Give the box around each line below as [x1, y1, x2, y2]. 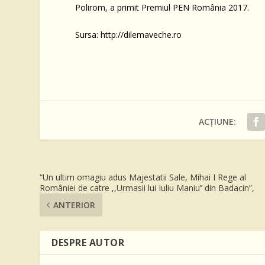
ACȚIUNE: [199, 115, 237, 127]
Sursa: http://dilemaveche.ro [75, 28, 182, 40]
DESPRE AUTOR [51, 235, 125, 249]
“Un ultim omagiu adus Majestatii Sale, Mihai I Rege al [40, 171, 247, 183]
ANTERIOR [53, 199, 96, 211]
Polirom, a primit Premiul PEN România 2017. [75, 1, 250, 13]
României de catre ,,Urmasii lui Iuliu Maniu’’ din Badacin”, [40, 182, 255, 193]
